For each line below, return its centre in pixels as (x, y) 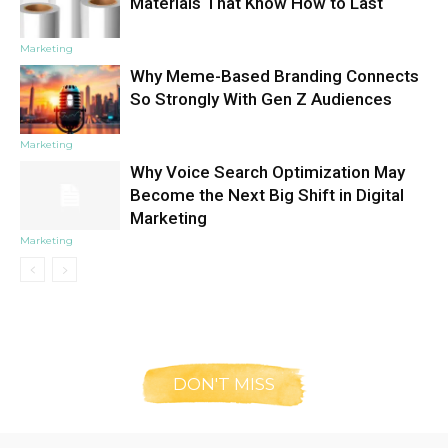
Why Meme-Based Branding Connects (274, 76)
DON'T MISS (224, 384)
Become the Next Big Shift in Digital (267, 195)
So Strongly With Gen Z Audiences (261, 99)
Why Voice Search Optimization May (267, 172)
